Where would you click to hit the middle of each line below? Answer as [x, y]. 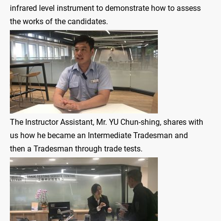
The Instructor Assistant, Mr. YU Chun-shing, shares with [107, 122]
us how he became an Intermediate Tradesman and [99, 136]
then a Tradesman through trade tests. [76, 149]
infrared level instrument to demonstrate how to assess [105, 8]
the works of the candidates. [59, 22]
